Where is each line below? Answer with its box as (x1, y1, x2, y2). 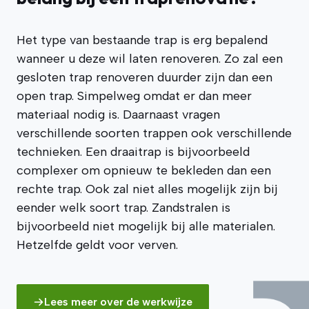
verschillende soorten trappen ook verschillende (17, 126, 292, 141)
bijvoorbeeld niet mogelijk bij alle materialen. (17, 219, 275, 234)
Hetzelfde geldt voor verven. (17, 237, 178, 252)
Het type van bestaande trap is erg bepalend (17, 32, 268, 48)
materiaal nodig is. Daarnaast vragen (17, 107, 220, 122)
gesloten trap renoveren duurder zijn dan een (17, 70, 272, 85)
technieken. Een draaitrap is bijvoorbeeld (17, 144, 250, 159)
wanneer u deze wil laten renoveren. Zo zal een (17, 51, 283, 66)
